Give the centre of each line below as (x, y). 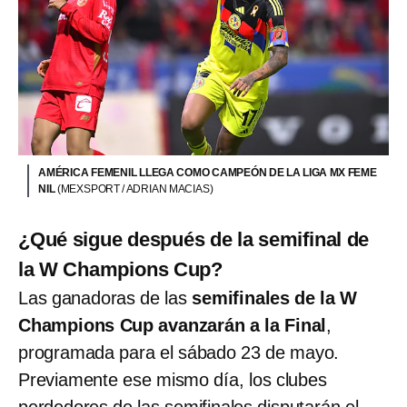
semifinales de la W (275, 298)
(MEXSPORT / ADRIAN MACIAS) (135, 189)
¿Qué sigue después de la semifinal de (194, 239)
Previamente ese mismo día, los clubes (173, 379)
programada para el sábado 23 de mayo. (179, 352)
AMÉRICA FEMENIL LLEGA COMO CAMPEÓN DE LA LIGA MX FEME (208, 172)
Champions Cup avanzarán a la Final (173, 325)
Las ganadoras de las (105, 298)
